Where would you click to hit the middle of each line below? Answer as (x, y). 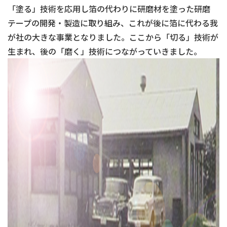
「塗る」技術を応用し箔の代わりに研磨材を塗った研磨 (109, 9)
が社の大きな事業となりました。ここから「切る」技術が (113, 37)
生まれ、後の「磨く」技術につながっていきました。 (105, 51)
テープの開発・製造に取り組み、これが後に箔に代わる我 (113, 23)
